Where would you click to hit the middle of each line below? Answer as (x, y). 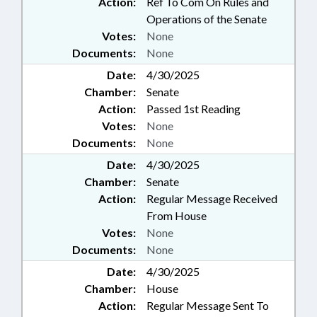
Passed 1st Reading (194, 109)
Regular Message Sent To (208, 305)
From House (177, 215)
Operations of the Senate (207, 19)
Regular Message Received (212, 198)
